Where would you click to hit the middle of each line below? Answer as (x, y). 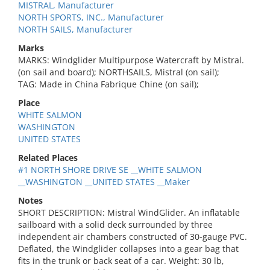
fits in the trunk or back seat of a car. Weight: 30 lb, (121, 261)
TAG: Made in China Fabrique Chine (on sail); (108, 84)
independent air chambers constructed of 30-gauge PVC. (133, 237)
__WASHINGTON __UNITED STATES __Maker (104, 182)
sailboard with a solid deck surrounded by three (115, 224)
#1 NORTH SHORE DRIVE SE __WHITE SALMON (110, 170)
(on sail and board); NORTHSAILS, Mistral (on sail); (119, 72)
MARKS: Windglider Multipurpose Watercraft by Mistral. (131, 60)
